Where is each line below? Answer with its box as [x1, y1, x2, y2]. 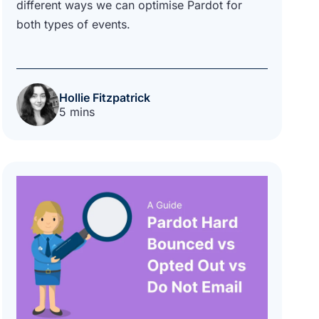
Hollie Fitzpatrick [58, 90, 150, 105]
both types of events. [16, 16, 130, 31]
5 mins [58, 104, 95, 119]
